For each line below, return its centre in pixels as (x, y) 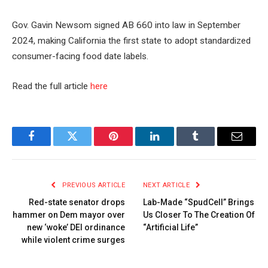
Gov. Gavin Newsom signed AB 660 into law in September (126, 25)
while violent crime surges (73, 240)
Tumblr (211, 145)
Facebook (51, 145)
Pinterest (132, 145)
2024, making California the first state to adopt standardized (131, 41)
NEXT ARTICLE (167, 185)
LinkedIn (173, 145)
